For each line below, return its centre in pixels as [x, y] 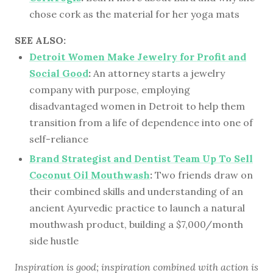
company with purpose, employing [110, 89]
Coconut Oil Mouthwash [90, 175]
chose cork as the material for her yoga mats [134, 14]
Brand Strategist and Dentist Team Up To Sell [141, 159]
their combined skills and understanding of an [136, 192]
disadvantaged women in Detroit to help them [137, 106]
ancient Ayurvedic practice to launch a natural [137, 208]
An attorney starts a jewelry [158, 73]
